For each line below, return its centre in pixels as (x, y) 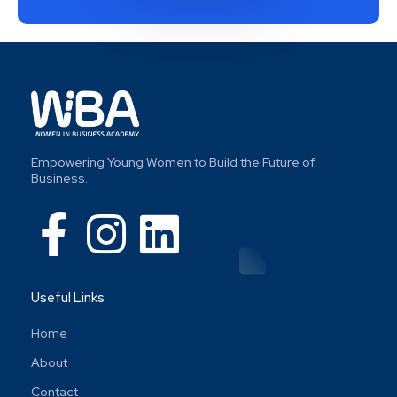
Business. (59, 178)
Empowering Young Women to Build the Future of (173, 162)
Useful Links (68, 298)
